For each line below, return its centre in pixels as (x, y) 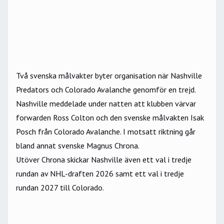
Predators (32, 90)
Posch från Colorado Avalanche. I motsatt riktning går (106, 132)
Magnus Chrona (112, 146)
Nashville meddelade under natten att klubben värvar (106, 104)
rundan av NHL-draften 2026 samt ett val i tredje (100, 174)
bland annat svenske (51, 146)
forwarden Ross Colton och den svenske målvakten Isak (110, 118)
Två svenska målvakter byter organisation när (93, 76)
